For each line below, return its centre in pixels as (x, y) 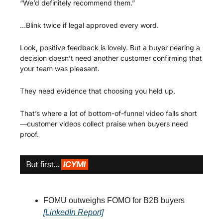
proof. (29, 134)
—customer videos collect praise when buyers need (104, 124)
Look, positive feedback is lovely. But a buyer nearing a (110, 48)
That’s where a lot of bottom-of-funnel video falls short (109, 113)
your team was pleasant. (60, 68)
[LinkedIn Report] (73, 212)
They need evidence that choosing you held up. (98, 91)
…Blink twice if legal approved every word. (89, 25)
